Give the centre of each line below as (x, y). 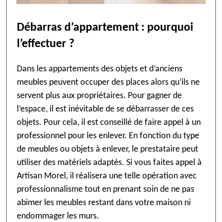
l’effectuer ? (46, 44)
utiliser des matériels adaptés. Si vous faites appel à (109, 163)
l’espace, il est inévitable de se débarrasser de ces (105, 109)
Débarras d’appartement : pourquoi (105, 28)
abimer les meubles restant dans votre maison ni (104, 203)
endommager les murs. (58, 216)
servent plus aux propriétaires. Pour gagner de (99, 96)
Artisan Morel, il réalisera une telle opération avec (107, 176)
